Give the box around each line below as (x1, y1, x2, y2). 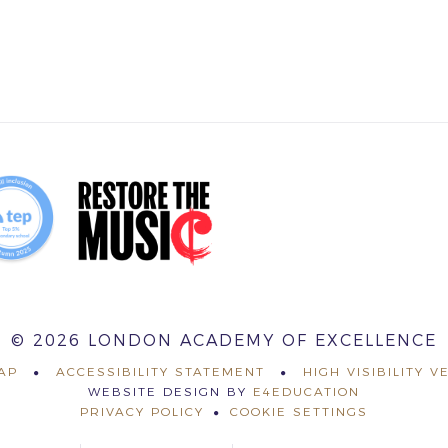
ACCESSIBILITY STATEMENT (56, 363, 265, 379)
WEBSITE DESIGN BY (88, 383, 253, 399)
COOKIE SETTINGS (230, 403, 368, 419)
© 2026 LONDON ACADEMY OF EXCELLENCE (11, 331, 437, 351)
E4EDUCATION (253, 383, 360, 399)
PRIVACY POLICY (80, 403, 204, 419)
